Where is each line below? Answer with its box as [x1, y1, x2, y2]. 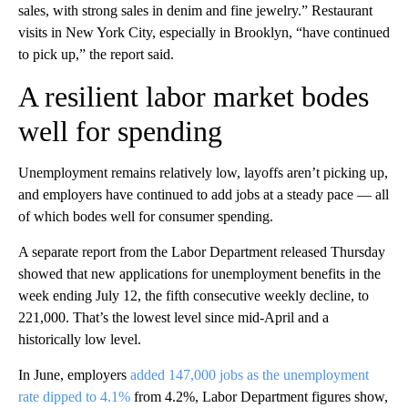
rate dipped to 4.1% [18, 389, 130, 404]
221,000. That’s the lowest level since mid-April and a [18, 310, 329, 325]
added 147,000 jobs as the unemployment [130, 367, 369, 382]
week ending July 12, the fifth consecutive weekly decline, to [18, 288, 369, 303]
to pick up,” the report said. [18, 46, 174, 62]
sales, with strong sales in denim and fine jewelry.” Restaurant [18, 3, 372, 18]
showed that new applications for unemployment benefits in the [18, 266, 381, 281]
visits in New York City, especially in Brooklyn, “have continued [18, 25, 390, 40]
